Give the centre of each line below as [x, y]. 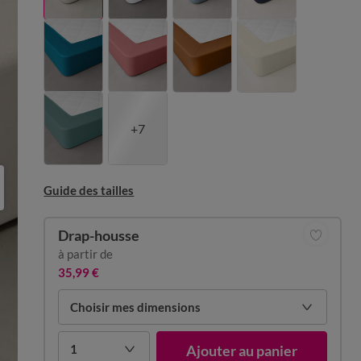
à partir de [86, 254]
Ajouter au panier [242, 351]
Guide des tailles [89, 190]
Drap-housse [99, 235]
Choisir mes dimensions [136, 307]
